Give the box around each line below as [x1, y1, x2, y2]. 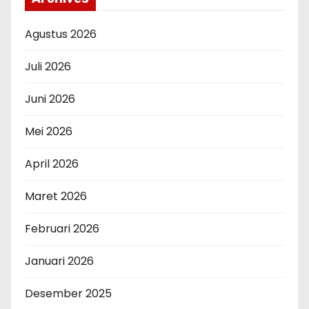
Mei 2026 [25, 123, 72, 140]
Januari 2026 [25, 253, 94, 270]
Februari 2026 [25, 221, 99, 237]
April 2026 [25, 156, 79, 172]
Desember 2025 [25, 286, 112, 302]
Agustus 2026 [25, 26, 97, 43]
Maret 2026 [25, 188, 87, 205]
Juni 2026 [25, 91, 75, 108]
